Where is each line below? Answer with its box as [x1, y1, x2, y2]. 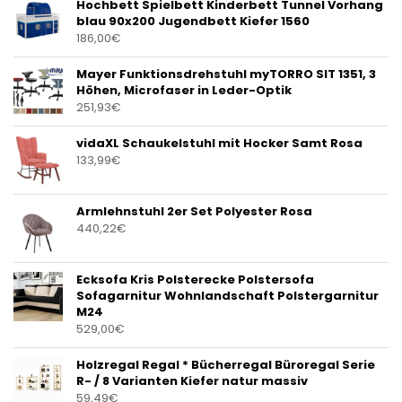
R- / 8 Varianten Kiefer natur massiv [76, 372, 308, 390]
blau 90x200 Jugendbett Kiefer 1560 [76, 13, 310, 31]
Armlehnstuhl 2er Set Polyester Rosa [76, 203, 312, 221]
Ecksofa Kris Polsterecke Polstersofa [76, 271, 314, 289]
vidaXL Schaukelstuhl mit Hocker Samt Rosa [76, 135, 363, 153]
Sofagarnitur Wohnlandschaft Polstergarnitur [76, 287, 379, 305]
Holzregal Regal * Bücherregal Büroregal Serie [76, 356, 375, 374]
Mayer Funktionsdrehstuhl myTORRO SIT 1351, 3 [76, 66, 376, 83]
